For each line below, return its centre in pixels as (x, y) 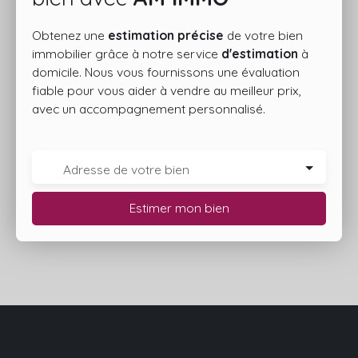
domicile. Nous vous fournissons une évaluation (166, 72)
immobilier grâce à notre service (127, 53)
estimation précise (166, 35)
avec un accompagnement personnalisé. (149, 108)
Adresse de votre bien (126, 169)
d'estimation (260, 53)
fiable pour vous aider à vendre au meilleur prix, (167, 90)
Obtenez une (70, 35)
